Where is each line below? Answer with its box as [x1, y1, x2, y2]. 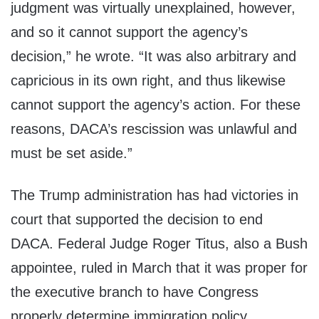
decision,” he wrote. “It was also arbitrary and [11, 48, 296, 65]
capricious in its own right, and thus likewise [11, 73, 286, 89]
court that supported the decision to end [11, 211, 263, 228]
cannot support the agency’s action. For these [11, 97, 300, 113]
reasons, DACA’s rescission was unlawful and [11, 121, 297, 137]
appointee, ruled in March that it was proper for [11, 260, 308, 276]
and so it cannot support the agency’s [11, 24, 248, 41]
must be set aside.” [11, 145, 132, 162]
